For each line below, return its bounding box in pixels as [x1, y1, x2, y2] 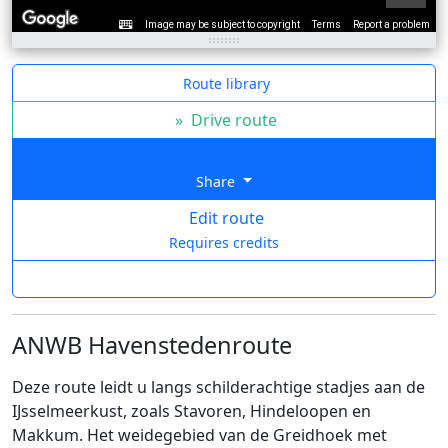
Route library [182, 73, 270, 93]
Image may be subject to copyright [145, 18, 300, 30]
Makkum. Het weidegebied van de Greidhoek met [12, 423, 387, 446]
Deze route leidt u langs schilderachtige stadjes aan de [12, 375, 425, 398]
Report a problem [353, 18, 430, 30]
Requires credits [169, 232, 279, 252]
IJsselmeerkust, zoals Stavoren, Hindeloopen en [12, 399, 371, 422]
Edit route [184, 206, 264, 229]
